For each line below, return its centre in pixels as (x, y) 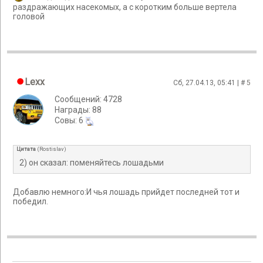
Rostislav (52, 149)
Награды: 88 (78, 110)
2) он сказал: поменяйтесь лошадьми (92, 163)
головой (29, 17)
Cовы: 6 (70, 120)
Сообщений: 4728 (88, 99)
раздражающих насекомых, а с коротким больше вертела (125, 7)
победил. (31, 202)
